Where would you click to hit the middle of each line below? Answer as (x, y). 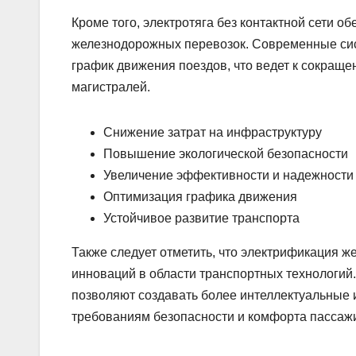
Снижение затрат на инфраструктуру (213, 133)
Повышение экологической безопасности (226, 154)
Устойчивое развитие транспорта (201, 219)
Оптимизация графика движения (200, 197)
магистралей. (111, 87)
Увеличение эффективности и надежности (228, 176)
